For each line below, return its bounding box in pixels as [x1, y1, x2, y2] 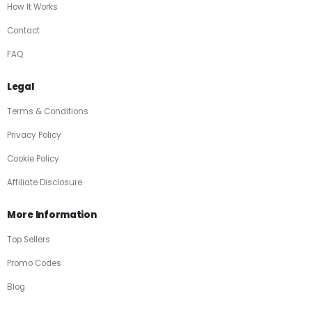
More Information [7, 208, 97, 221]
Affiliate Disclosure [7, 176, 82, 188]
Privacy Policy [7, 130, 61, 141]
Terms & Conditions [7, 106, 88, 118]
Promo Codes [7, 258, 61, 270]
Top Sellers [7, 234, 50, 246]
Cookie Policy [7, 153, 59, 165]
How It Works [7, 1, 58, 13]
